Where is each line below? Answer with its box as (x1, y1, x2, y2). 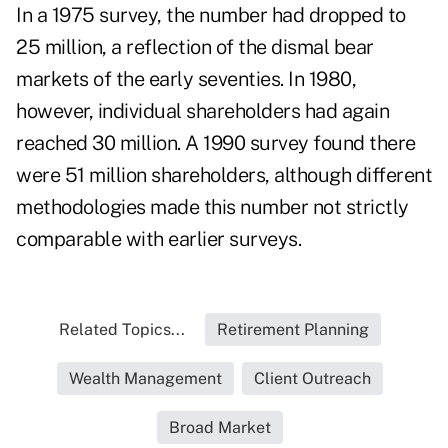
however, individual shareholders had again (16, 99, 389, 124)
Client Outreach (254, 369, 371, 389)
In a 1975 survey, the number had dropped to (16, 3, 406, 28)
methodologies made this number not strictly (16, 195, 409, 220)
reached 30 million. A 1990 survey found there (16, 131, 416, 156)
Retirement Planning (217, 320, 369, 340)
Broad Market (169, 418, 271, 438)
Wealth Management (69, 369, 222, 389)
